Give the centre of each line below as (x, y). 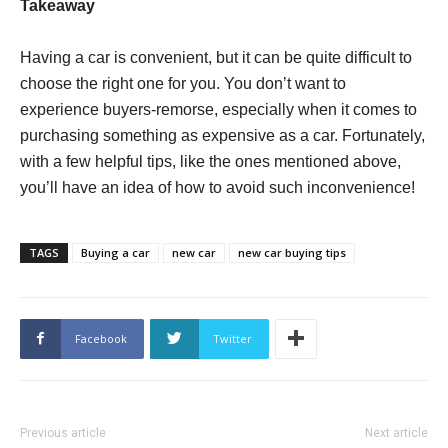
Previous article (63, 432)
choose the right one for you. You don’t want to (183, 83)
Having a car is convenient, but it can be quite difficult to (216, 57)
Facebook (101, 338)
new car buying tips (292, 252)
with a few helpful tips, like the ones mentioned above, (210, 161)
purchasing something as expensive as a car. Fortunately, (222, 135)
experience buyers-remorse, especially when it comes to (218, 109)
